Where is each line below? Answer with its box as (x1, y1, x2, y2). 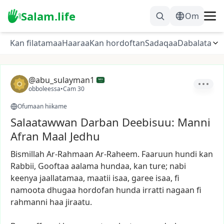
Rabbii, (10, 160, 36, 171)
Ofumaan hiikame (17, 102, 67, 110)
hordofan (78, 184, 114, 195)
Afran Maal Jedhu (10, 128, 100, 143)
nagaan (166, 184, 194, 195)
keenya (10, 172, 37, 183)
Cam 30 (63, 84, 84, 93)
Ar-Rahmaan (46, 148, 93, 159)
